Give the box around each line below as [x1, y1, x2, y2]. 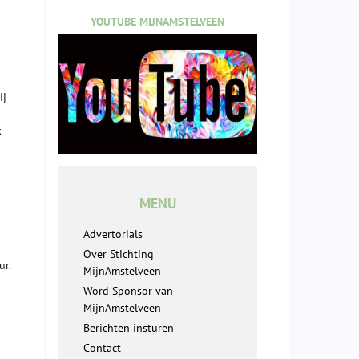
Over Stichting [83, 247, 154, 262]
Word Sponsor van [83, 284, 173, 299]
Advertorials [83, 227, 143, 242]
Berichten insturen [83, 321, 174, 336]
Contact [83, 341, 121, 356]
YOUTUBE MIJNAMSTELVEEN [91, 14, 224, 29]
